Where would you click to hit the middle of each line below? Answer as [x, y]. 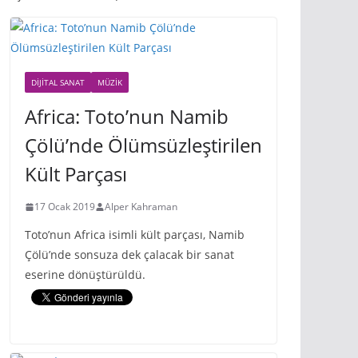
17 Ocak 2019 [65, 207]
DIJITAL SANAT [58, 82]
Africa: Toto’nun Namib [127, 116]
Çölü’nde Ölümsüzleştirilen [143, 145]
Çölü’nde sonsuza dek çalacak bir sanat [129, 255]
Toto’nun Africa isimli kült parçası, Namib [135, 235]
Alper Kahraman [141, 207]
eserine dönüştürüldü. [85, 274]
